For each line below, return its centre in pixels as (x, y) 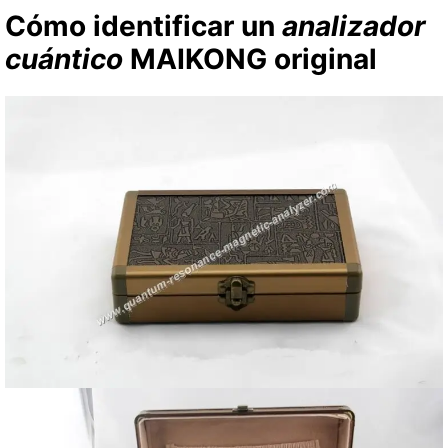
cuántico (64, 58)
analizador (353, 25)
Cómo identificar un (143, 25)
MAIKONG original (250, 58)
